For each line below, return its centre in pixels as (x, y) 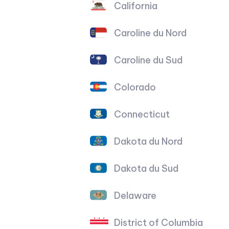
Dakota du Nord (148, 141)
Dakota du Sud (146, 168)
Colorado (135, 87)
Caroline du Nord (151, 33)
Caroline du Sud (148, 60)
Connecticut (142, 114)
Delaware (135, 195)
